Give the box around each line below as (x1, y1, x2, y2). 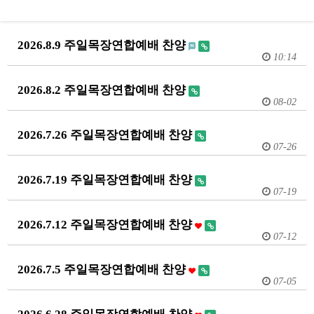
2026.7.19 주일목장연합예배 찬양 (18, 173, 195, 186)
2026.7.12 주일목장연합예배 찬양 (18, 218, 195, 231)
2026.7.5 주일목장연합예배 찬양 (18, 263, 189, 276)
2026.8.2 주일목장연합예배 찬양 (18, 83, 189, 97)
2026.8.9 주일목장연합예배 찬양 (18, 39, 189, 52)
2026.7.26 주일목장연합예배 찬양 (18, 128, 195, 142)
